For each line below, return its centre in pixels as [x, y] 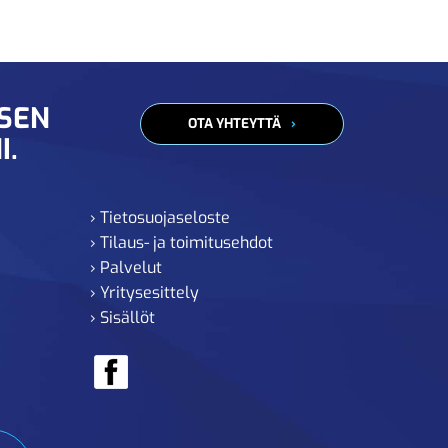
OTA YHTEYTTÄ [234, 123]
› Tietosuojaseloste [160, 217]
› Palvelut [126, 267]
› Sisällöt [123, 317]
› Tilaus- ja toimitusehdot [182, 242]
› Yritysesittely [145, 292]
